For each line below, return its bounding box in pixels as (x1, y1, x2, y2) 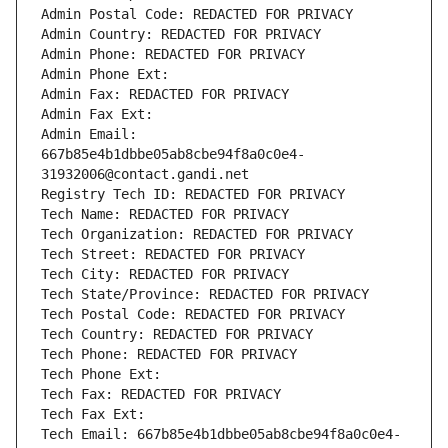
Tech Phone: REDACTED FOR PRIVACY (41, 346, 297, 363)
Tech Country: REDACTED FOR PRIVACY (41, 326, 313, 343)
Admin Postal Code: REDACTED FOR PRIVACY (41, 6, 353, 23)
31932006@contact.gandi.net (41, 166, 249, 183)
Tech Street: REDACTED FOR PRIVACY (41, 246, 305, 263)
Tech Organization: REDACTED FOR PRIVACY (41, 226, 353, 243)
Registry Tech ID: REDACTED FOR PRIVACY (41, 186, 345, 203)
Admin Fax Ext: (41, 106, 153, 123)
